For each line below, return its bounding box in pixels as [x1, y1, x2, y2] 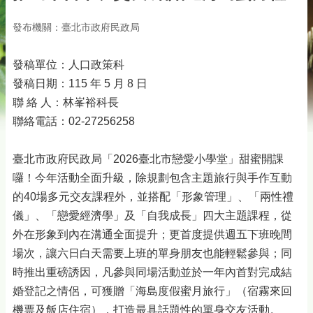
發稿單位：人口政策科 [13, 59, 124, 71]
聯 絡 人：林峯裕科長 [13, 96, 119, 109]
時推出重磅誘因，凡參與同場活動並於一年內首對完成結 [13, 266, 292, 279]
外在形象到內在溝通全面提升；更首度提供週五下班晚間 [13, 228, 292, 241]
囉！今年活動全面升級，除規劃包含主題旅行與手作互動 [13, 172, 292, 184]
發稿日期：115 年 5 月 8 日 [13, 78, 147, 90]
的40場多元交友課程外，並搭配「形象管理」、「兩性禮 [13, 191, 293, 203]
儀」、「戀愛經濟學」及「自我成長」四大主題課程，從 [13, 210, 292, 222]
